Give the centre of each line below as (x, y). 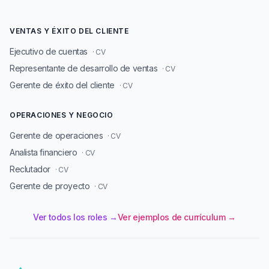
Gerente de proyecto (50, 186)
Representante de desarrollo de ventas (84, 68)
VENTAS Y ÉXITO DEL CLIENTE (69, 31)
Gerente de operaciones (56, 135)
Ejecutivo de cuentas (49, 51)
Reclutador (30, 169)
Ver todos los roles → (75, 217)
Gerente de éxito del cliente (62, 85)
